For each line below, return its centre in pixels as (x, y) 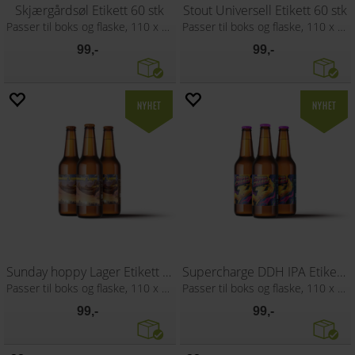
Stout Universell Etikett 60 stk (265, 10)
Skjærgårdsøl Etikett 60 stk (90, 10)
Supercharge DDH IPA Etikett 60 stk (341, 271)
